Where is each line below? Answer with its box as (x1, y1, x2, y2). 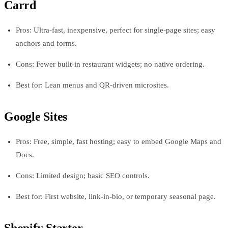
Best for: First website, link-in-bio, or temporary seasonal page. (15, 192, 216, 201)
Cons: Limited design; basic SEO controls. (15, 172, 150, 180)
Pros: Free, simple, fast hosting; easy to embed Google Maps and (15, 137, 221, 146)
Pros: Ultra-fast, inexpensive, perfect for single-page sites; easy (15, 26, 215, 35)
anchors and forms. (15, 39, 77, 48)
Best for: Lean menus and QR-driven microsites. (15, 81, 169, 90)
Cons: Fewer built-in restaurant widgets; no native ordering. (15, 60, 205, 69)
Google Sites (4, 110, 68, 124)
